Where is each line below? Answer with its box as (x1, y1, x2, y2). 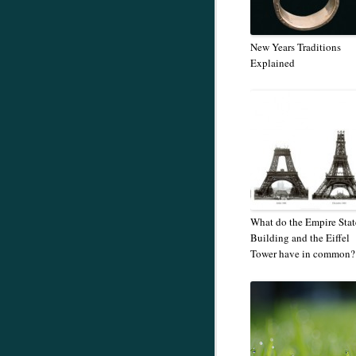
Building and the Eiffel (250, 230, 350, 245)
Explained (250, 56, 295, 70)
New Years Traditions (250, 40, 341, 54)
